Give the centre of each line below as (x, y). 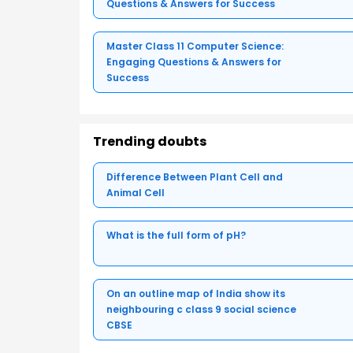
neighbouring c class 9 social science (201, 309)
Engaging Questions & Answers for (194, 61)
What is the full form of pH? (176, 235)
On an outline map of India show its (196, 293)
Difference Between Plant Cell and (195, 176)
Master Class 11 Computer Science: (195, 46)
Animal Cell (136, 192)
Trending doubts (150, 141)
